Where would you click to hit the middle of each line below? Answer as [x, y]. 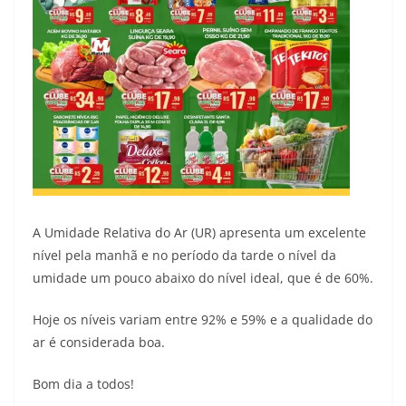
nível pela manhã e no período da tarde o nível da [184, 256]
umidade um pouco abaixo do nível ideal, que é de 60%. [203, 278]
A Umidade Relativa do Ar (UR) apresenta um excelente [199, 233]
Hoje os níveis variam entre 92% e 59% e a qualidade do [203, 320]
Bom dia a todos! [83, 384]
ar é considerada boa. [99, 343]
